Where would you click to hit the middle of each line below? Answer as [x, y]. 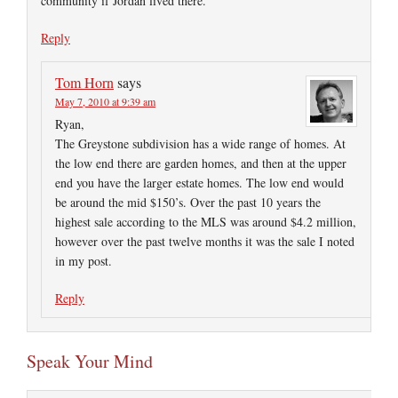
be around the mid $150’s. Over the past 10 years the [188, 202]
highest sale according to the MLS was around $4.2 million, [206, 222]
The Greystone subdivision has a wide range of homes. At [200, 143]
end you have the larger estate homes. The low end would [199, 183]
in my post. [84, 261]
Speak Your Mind [90, 361]
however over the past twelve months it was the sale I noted [205, 241]
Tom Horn [84, 82]
